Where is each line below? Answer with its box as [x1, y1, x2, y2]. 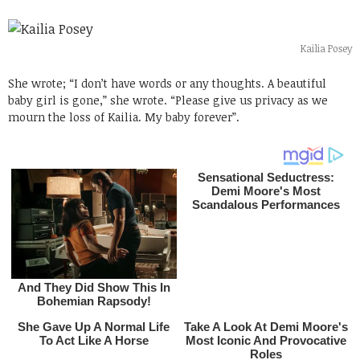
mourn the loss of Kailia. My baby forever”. [8, 108, 239, 125]
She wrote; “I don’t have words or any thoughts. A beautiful [8, 75, 326, 91]
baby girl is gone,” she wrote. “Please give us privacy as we [8, 92, 328, 108]
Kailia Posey [301, 41, 352, 55]
